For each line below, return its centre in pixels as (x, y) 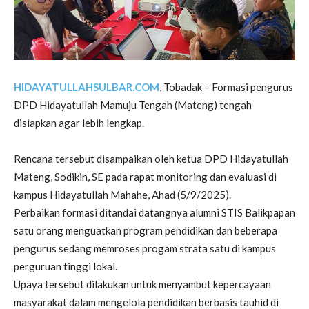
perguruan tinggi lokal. (66, 267)
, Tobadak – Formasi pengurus (226, 87)
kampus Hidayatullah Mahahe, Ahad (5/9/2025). (122, 195)
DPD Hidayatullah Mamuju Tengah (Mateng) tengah (133, 105)
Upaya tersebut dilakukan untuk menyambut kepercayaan (142, 285)
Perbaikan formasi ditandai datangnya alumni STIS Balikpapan (154, 213)
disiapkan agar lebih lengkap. (79, 123)
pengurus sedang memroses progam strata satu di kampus (145, 249)
